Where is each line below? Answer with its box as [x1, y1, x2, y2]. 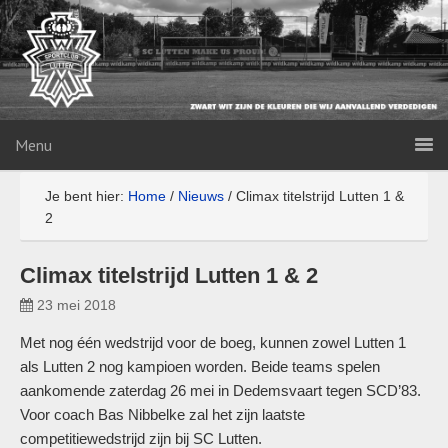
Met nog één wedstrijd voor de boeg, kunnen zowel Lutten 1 [20, 334, 406, 351]
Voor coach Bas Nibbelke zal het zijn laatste [20, 406, 305, 423]
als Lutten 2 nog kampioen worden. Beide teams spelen [20, 358, 380, 375]
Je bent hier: [45, 188, 128, 204]
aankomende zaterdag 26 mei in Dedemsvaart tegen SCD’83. [20, 382, 421, 399]
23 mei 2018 [37, 297, 116, 313]
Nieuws [178, 188, 224, 204]
